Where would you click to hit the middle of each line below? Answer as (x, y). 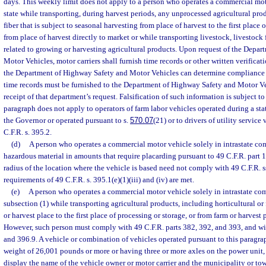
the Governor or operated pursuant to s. (67, 121)
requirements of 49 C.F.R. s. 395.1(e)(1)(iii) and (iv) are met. (99, 180)
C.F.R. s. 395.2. (28, 132)
